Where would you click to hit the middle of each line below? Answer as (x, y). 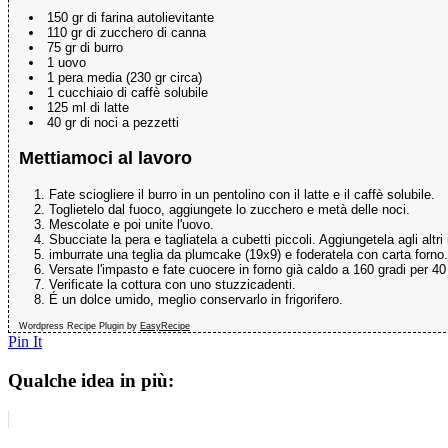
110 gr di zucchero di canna (126, 32)
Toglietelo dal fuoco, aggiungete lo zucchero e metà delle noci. (229, 210)
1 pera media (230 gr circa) (124, 77)
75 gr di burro (85, 47)
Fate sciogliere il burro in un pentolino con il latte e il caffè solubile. (242, 195)
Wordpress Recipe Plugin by (79, 326)
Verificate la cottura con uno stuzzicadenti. (172, 285)
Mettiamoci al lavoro (105, 158)
